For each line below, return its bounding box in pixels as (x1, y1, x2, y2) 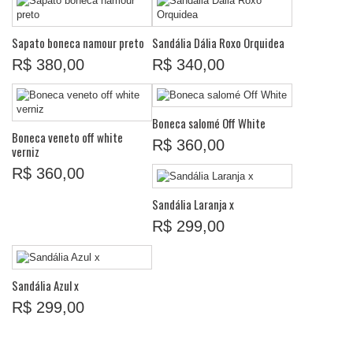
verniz (12, 142, 39, 160)
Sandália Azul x (12, 276, 79, 294)
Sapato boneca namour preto (12, 33, 144, 51)
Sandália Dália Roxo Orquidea (152, 33, 284, 51)
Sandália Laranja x (152, 195, 234, 213)
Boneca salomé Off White (152, 114, 266, 132)
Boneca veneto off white (12, 128, 123, 146)
